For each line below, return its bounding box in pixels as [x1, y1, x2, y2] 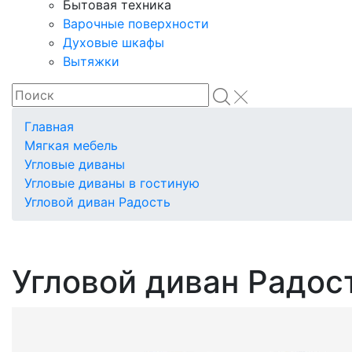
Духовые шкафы [63, 35, 164, 51]
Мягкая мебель [24, 137, 118, 154]
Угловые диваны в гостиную [24, 175, 200, 192]
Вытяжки [63, 53, 119, 70]
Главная [24, 119, 74, 135]
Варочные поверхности [63, 16, 209, 32]
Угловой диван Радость [24, 194, 170, 211]
